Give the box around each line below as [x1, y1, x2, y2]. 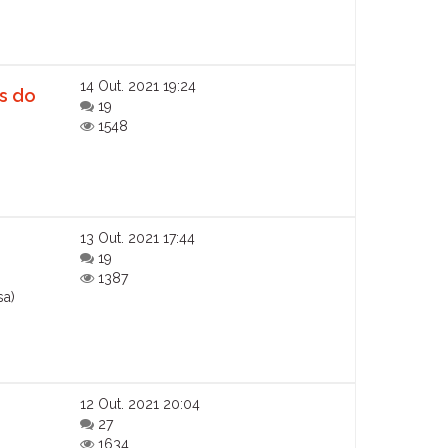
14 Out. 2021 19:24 [80, 78, 197, 95]
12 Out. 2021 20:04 [80, 395, 201, 412]
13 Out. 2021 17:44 [80, 229, 196, 246]
